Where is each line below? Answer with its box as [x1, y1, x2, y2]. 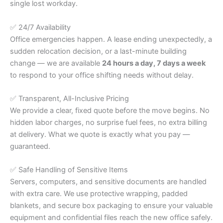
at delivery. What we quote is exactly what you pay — [10, 130, 190, 139]
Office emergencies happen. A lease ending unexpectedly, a [10, 34, 212, 44]
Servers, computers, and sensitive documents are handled [10, 177, 207, 187]
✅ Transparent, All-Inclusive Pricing [10, 94, 129, 104]
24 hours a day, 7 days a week [102, 58, 206, 68]
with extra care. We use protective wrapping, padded [10, 189, 188, 199]
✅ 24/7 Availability [10, 22, 71, 32]
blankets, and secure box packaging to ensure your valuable [10, 201, 213, 211]
